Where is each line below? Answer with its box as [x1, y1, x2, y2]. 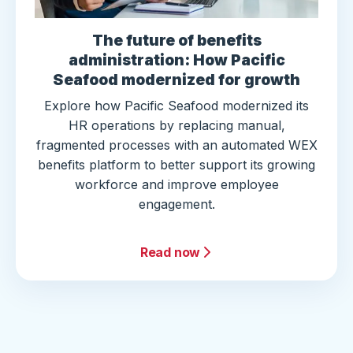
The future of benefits [91, 32, 262, 50]
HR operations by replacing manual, [68, 117, 285, 134]
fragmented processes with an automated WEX [35, 137, 318, 154]
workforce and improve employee [74, 176, 279, 193]
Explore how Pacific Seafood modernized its [44, 98, 309, 114]
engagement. [138, 196, 215, 213]
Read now [139, 244, 201, 261]
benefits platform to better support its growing [38, 157, 315, 173]
